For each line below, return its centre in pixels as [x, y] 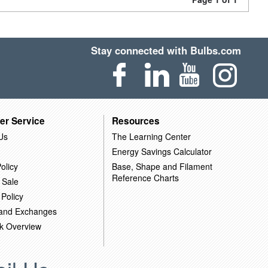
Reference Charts [145, 177]
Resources [135, 121]
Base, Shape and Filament [162, 166]
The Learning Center [151, 136]
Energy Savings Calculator [162, 151]
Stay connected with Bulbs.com [166, 50]
